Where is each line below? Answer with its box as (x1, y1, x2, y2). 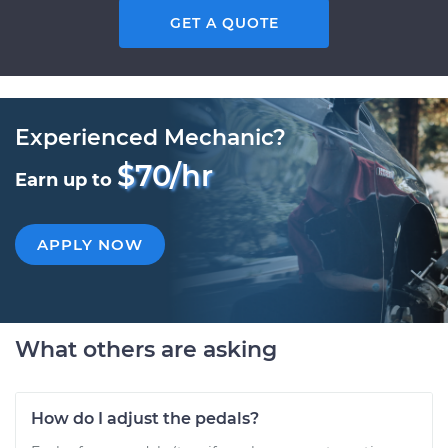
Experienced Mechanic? (15, 124, 286, 151)
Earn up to (15, 169, 117, 191)
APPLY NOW (37, 235, 143, 254)
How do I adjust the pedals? (31, 409, 259, 428)
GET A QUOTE (169, 14, 279, 32)
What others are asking (15, 336, 277, 363)
